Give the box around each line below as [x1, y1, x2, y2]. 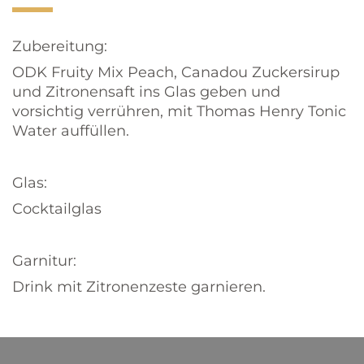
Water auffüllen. [12, 122, 129, 140]
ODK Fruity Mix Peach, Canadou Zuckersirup [12, 63, 340, 81]
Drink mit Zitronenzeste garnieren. [12, 278, 266, 296]
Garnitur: [12, 252, 76, 270]
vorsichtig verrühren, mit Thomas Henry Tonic [12, 102, 346, 120]
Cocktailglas [12, 200, 102, 218]
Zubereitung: [12, 37, 107, 55]
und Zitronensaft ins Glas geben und [12, 83, 280, 101]
